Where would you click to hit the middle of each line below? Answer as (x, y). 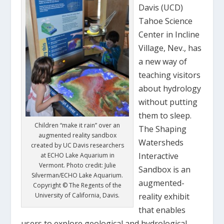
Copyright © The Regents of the (77, 185)
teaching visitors (170, 75)
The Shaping (163, 129)
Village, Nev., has (170, 48)
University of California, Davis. (77, 195)
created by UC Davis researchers (77, 145)
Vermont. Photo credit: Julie (77, 165)
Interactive (159, 156)
